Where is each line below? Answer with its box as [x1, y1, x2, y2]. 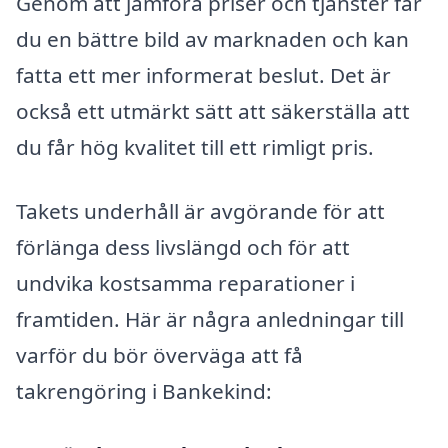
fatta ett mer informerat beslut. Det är [16, 61, 391, 90]
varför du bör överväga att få [16, 340, 303, 369]
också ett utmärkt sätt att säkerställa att [16, 97, 410, 126]
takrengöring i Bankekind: [16, 376, 272, 405]
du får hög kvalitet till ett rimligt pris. [16, 133, 374, 162]
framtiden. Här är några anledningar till [16, 304, 404, 333]
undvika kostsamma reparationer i [16, 268, 355, 297]
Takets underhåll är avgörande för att [16, 196, 385, 225]
